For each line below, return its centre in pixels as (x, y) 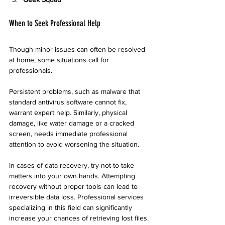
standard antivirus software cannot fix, (69, 102)
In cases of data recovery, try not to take (73, 165)
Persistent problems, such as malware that (76, 91)
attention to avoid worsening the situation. (74, 144)
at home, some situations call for (60, 60)
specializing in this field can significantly (72, 207)
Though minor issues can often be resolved (78, 49)
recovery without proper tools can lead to (74, 186)
